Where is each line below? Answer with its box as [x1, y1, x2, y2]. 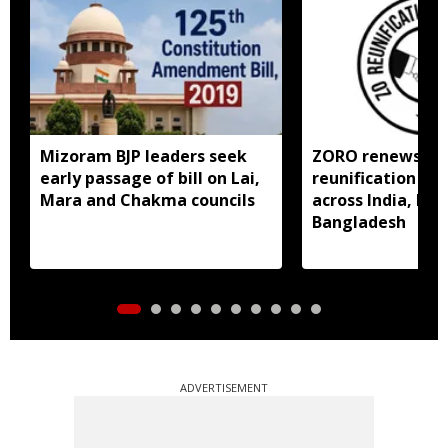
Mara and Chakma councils [40, 188, 255, 211]
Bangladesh [312, 210, 406, 233]
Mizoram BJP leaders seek [40, 144, 247, 167]
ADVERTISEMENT [180, 379, 268, 395]
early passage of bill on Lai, [40, 166, 260, 189]
